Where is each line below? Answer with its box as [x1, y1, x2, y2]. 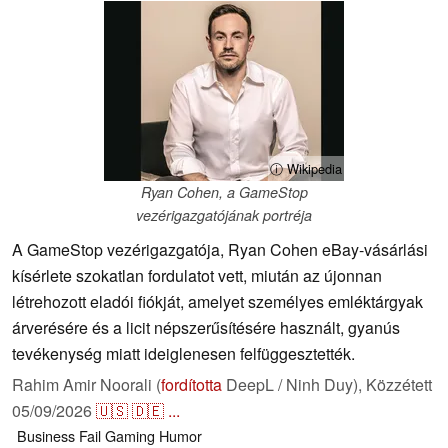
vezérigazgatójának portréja [136, 205, 312, 226]
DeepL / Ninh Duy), [222, 373, 366, 397]
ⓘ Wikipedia [270, 159, 342, 179]
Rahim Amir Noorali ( [12, 373, 161, 397]
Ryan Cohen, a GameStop [140, 182, 308, 203]
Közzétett [366, 373, 432, 397]
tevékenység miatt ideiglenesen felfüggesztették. [12, 342, 355, 366]
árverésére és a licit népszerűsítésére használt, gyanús [12, 316, 400, 340]
